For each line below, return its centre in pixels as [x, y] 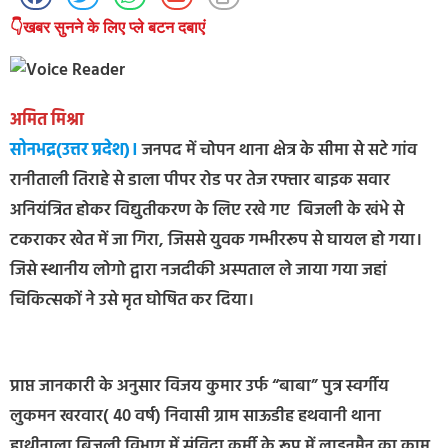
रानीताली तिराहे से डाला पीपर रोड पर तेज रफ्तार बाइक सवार [200, 181]
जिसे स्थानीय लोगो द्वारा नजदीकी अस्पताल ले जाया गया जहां [198, 271]
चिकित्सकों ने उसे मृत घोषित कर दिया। [132, 301]
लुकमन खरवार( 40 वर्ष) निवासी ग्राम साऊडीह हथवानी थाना [195, 416]
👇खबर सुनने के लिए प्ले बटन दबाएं [107, 28]
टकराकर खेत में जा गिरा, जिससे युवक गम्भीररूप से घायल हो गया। [216, 241]
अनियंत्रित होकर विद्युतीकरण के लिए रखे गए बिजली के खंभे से [207, 211]
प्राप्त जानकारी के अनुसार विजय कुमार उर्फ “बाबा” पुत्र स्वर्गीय [199, 386]
